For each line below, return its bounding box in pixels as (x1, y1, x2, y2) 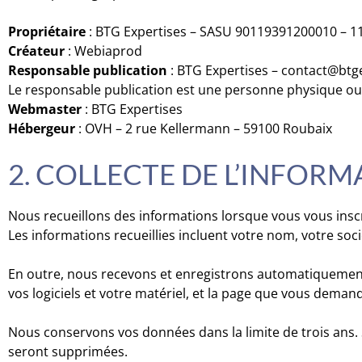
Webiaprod (74, 42, 142, 60)
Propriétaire (8, 23, 86, 40)
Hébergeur (8, 120, 75, 137)
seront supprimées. (8, 343, 128, 360)
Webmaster (8, 100, 82, 118)
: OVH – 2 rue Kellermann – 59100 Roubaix (75, 120, 332, 137)
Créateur (8, 42, 65, 60)
